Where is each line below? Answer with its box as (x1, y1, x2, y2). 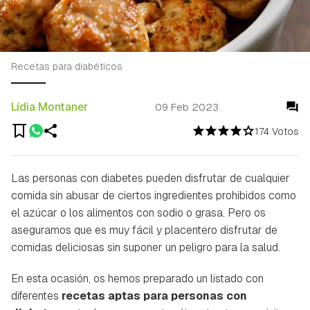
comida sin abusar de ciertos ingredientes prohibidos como (11, 188, 296, 203)
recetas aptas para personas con (62, 288, 247, 303)
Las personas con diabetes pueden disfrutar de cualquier (11, 170, 290, 185)
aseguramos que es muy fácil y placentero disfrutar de (11, 222, 277, 237)
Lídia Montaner (11, 99, 88, 114)
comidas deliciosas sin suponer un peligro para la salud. (11, 239, 280, 255)
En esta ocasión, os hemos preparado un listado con (11, 271, 264, 286)
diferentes (11, 288, 62, 303)
